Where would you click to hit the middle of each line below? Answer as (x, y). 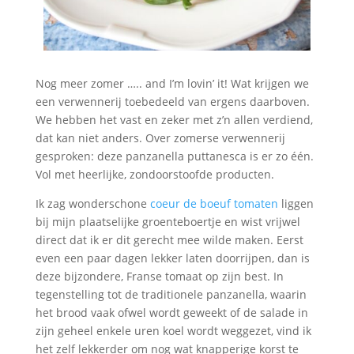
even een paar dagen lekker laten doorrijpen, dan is (172, 258)
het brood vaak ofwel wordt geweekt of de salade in (171, 312)
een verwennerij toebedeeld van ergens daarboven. (172, 101)
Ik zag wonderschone (92, 203)
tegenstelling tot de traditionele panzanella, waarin (171, 294)
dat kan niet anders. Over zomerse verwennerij (160, 137)
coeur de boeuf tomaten (214, 203)
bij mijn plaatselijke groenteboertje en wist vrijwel (168, 221)
